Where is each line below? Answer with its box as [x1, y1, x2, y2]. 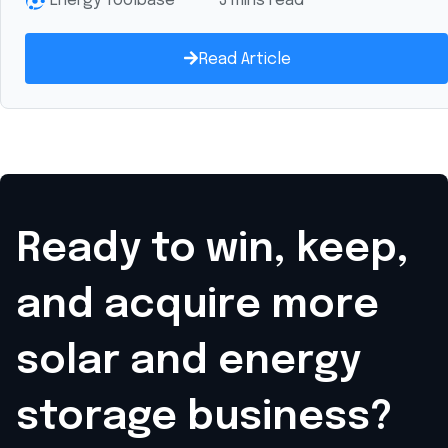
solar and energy [16, 341, 361, 382]
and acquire [16, 285, 271, 326]
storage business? [16, 397, 393, 438]
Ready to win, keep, [16, 229, 409, 270]
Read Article [198, 51, 291, 68]
